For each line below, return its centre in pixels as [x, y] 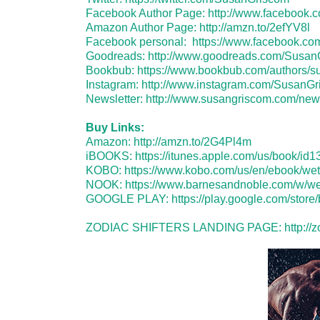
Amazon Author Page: [142, 27]
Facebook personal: [139, 42]
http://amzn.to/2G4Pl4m [192, 142]
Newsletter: [115, 99]
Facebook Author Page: [146, 13]
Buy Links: [115, 127]
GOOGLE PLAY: [128, 199]
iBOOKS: [110, 156]
